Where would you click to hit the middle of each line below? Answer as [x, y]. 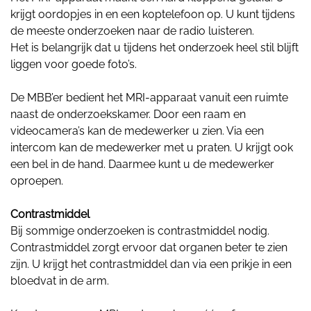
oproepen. [43, 180]
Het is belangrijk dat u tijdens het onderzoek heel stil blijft [154, 47]
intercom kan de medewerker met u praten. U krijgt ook [152, 147]
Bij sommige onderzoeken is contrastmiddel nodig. [140, 230]
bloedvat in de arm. [60, 280]
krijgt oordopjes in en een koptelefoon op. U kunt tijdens [153, 14]
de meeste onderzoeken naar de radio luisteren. [132, 31]
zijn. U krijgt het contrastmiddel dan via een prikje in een [151, 264]
